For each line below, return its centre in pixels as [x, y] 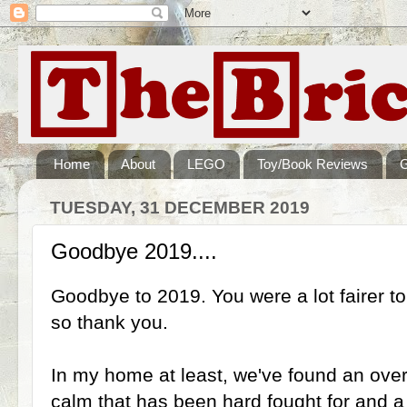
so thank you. [109, 322]
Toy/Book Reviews [313, 164]
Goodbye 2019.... [134, 251]
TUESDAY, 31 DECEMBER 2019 [180, 208]
